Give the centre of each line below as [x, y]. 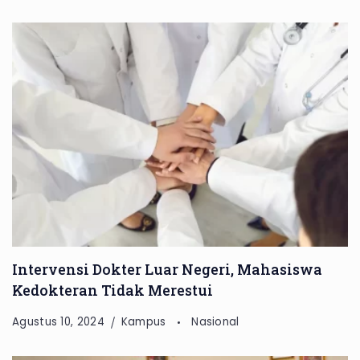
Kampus [145, 321]
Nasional [215, 321]
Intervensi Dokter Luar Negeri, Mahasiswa [167, 269]
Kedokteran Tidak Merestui [112, 290]
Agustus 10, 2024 [58, 321]
